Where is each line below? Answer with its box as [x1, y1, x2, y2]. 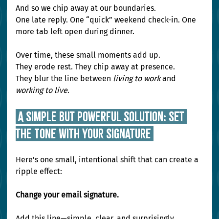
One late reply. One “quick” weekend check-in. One [16, 15, 198, 25]
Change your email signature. [16, 190, 119, 200]
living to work [113, 74, 161, 84]
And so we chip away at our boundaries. [16, 3, 158, 13]
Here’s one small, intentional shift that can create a [16, 155, 201, 165]
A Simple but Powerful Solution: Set [16, 109, 187, 125]
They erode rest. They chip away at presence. [16, 62, 177, 72]
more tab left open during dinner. [16, 27, 135, 37]
